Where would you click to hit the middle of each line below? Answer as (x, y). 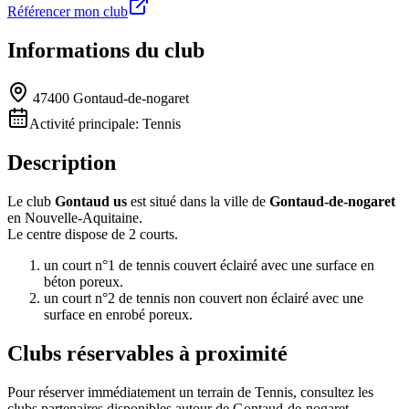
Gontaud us (91, 202)
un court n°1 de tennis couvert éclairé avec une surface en (209, 266)
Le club (31, 202)
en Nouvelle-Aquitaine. (75, 218)
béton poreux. (84, 282)
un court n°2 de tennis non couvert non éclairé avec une (204, 299)
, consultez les (333, 392)
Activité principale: (86, 124)
